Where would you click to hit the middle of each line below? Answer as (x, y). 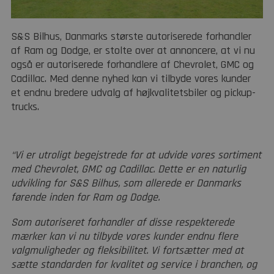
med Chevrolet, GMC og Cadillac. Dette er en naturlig (128, 169)
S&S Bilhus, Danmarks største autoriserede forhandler (131, 36)
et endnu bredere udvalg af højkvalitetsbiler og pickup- (133, 92)
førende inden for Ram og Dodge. (85, 197)
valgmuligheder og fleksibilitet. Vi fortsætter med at (127, 250)
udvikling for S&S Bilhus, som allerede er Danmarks (126, 183)
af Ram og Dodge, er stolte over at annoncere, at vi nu (133, 50)
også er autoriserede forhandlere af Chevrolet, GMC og (132, 64)
